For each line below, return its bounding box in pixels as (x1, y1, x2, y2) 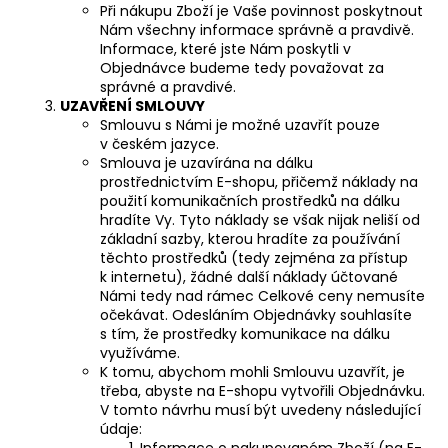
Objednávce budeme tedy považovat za (100, 57, 384, 78)
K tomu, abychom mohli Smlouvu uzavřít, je (100, 361, 405, 382)
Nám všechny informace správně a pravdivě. (100, 19, 414, 40)
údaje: (100, 418, 142, 439)
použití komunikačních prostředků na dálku (100, 190, 400, 211)
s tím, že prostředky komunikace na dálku (100, 323, 390, 344)
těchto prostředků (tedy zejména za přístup (100, 247, 408, 268)
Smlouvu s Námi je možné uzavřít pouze (100, 114, 380, 135)
